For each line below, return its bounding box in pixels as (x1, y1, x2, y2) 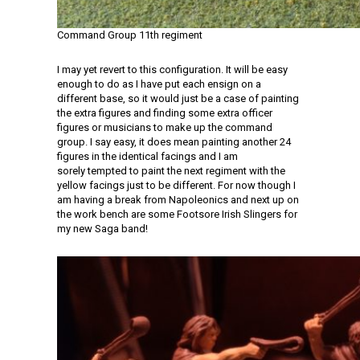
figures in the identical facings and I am (57, 150, 238, 162)
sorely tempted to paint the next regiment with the (57, 165, 285, 177)
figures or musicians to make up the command (57, 121, 272, 133)
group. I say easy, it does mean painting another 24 (57, 136, 291, 148)
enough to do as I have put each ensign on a (57, 78, 261, 90)
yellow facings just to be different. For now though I (57, 179, 296, 191)
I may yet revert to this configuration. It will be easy (57, 63, 288, 76)
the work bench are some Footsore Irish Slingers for (57, 208, 297, 220)
